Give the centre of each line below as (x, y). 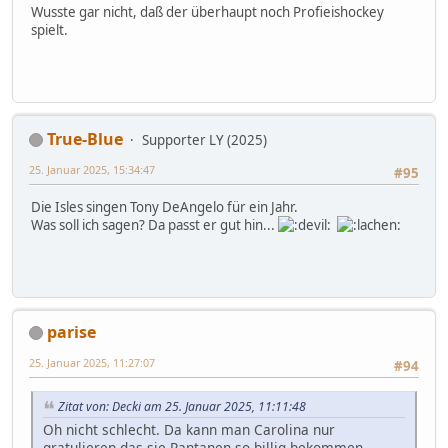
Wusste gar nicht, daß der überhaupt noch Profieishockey (207, 11)
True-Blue (85, 138)
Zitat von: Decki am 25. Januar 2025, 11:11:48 (182, 406)
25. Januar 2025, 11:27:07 (92, 362)
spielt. (49, 29)
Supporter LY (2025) (204, 139)
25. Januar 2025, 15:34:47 (92, 169)
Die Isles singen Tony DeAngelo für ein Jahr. (164, 206)
